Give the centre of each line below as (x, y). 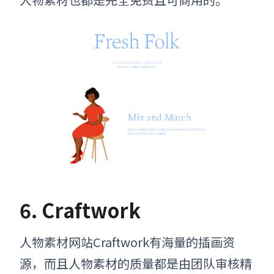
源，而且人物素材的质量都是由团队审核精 (136, 264)
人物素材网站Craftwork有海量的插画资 (127, 242)
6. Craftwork (80, 210)
